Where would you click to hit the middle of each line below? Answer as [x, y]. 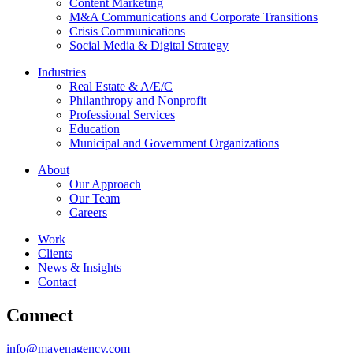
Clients [55, 253]
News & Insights [80, 267]
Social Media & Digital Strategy [149, 45]
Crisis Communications [127, 31]
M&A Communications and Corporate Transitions [193, 17]
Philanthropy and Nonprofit [138, 100]
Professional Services [122, 114]
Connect [40, 315]
